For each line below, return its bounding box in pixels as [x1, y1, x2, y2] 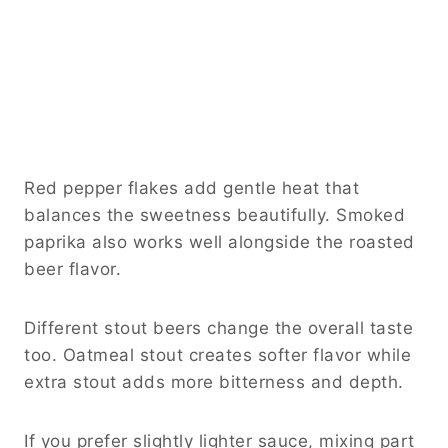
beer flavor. [24, 258, 121, 279]
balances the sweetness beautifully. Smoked [24, 204, 405, 225]
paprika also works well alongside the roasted [24, 231, 415, 252]
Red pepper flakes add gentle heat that [24, 177, 359, 198]
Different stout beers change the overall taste [24, 317, 413, 338]
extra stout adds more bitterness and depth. [24, 371, 404, 392]
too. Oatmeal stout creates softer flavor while [24, 344, 411, 365]
